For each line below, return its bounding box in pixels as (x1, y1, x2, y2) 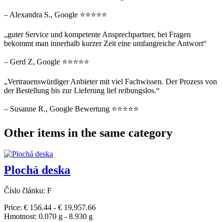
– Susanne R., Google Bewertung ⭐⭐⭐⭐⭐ (4, 104, 139, 113)
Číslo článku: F (4, 186, 52, 195)
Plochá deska (4, 163, 70, 176)
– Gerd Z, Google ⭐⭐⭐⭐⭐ (4, 57, 89, 66)
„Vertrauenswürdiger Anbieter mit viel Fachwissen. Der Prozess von (4, 77, 217, 86)
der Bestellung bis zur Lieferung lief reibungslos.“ (4, 86, 160, 95)
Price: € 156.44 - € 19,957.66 (4, 203, 96, 212)
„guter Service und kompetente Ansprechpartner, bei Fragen (4, 30, 191, 39)
